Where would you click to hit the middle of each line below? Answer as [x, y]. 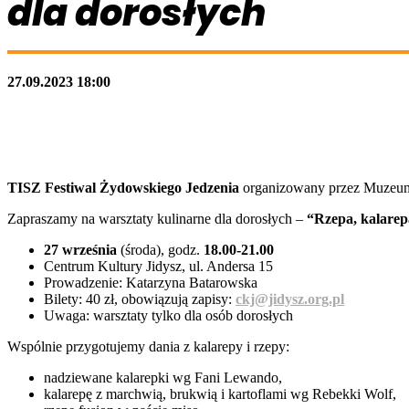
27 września [80, 249]
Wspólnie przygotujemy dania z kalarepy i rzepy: [148, 346]
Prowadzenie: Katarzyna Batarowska [151, 282]
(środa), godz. [160, 249]
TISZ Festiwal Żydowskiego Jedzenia [123, 187]
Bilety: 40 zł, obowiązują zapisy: [138, 299]
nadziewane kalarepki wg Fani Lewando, [163, 377]
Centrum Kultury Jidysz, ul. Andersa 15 [158, 266]
